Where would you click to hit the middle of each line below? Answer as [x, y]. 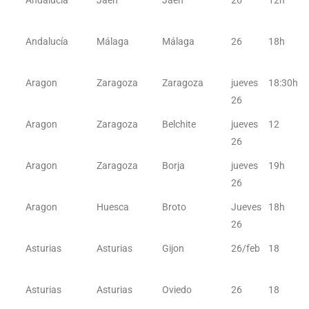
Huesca [113, 207]
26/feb [246, 248]
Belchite [179, 124]
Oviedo [177, 290]
